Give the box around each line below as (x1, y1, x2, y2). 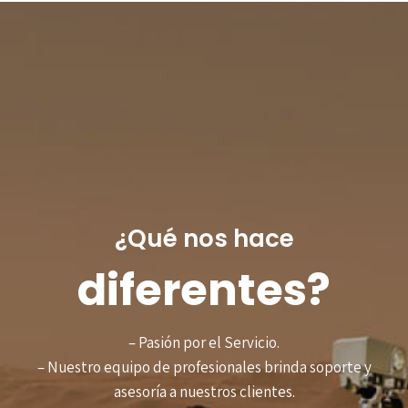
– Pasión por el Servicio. (128, 331, 280, 352)
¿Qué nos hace (114, 221, 294, 255)
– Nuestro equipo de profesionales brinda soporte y (36, 356, 372, 377)
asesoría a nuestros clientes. (113, 381, 295, 402)
